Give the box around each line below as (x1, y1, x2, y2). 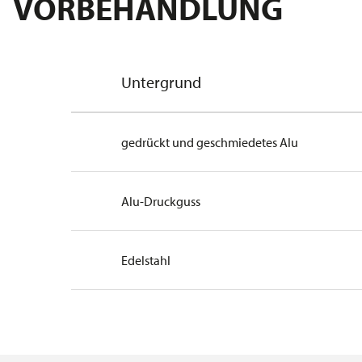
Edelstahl (121, 251, 171, 268)
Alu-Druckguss (121, 192, 201, 209)
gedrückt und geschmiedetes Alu (121, 133, 299, 150)
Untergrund (121, 71, 202, 92)
